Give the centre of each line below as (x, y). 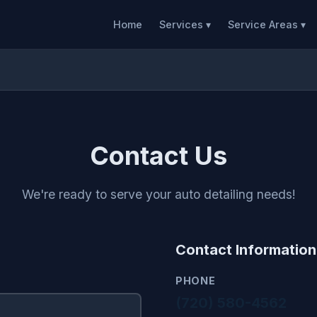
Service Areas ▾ (267, 24)
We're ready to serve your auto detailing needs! (158, 194)
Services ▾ (185, 24)
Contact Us (158, 156)
